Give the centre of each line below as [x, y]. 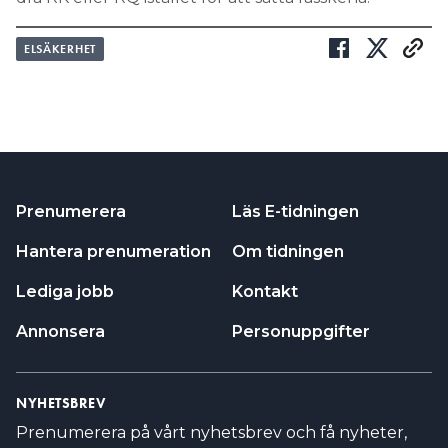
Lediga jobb [65, 291]
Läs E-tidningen [295, 211]
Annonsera [60, 331]
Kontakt [265, 291]
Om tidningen [288, 251]
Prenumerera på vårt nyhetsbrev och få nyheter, [211, 432]
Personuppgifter [301, 331]
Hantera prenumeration [113, 251]
